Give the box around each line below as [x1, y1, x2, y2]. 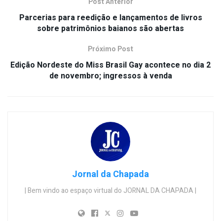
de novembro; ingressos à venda [49, 70, 172, 82]
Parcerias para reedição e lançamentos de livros [19, 12, 202, 24]
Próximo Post [88, 44, 133, 55]
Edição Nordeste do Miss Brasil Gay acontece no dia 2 [10, 59, 211, 72]
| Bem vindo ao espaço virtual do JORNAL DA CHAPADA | [25, 185, 196, 196]
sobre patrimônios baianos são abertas [37, 23, 184, 35]
